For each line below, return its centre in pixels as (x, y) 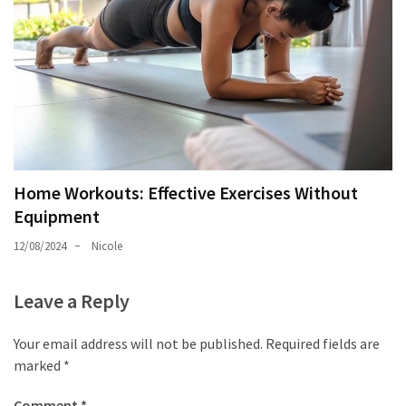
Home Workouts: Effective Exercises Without (186, 192)
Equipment (57, 216)
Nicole (107, 246)
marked (39, 365)
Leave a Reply (72, 300)
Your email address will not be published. (138, 343)
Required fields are (323, 343)
